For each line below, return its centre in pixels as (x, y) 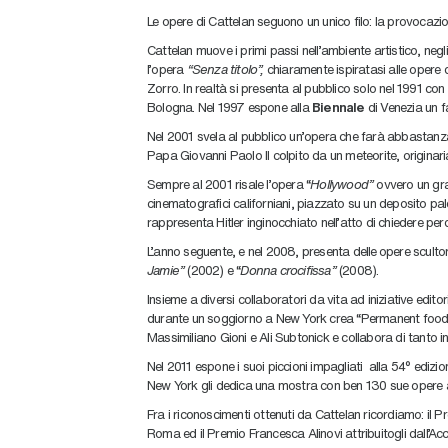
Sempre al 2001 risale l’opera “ (229, 183)
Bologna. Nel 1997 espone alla (229, 106)
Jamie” (167, 269)
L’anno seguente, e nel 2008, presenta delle (262, 250)
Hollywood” (342, 183)
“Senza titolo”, (225, 68)
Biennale (338, 106)
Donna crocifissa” (288, 269)
